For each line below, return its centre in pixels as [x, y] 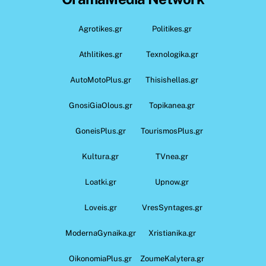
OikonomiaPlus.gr [101, 258]
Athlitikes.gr [100, 54]
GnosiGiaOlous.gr [100, 105]
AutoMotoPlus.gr [100, 80]
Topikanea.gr [172, 105]
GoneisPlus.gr [100, 131]
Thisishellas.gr [172, 80]
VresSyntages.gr [172, 207]
